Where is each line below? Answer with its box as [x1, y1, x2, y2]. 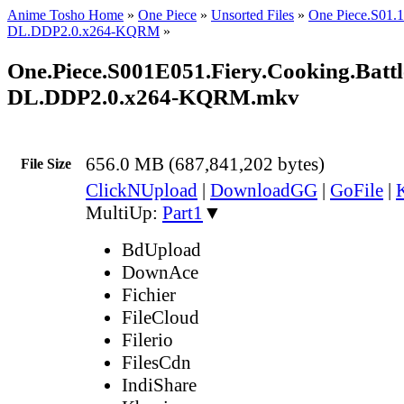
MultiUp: [86, 201, 162, 224]
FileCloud [122, 306, 199, 328]
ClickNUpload [86, 179, 197, 201]
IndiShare [122, 373, 197, 396]
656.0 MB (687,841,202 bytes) [86, 152, 325, 175]
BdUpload [122, 238, 201, 261]
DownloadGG [210, 179, 317, 201]
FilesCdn [122, 351, 191, 373]
